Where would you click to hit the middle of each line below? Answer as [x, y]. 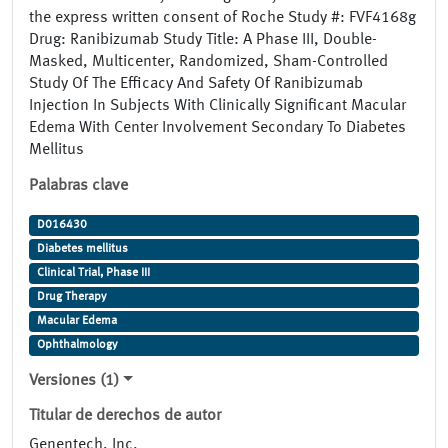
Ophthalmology [77, 345]
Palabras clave [78, 186]
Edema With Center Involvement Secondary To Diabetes [217, 128]
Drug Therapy [71, 297]
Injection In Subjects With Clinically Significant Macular [217, 106]
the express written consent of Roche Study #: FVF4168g [222, 18]
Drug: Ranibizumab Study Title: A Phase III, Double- [203, 40]
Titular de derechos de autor [125, 416]
